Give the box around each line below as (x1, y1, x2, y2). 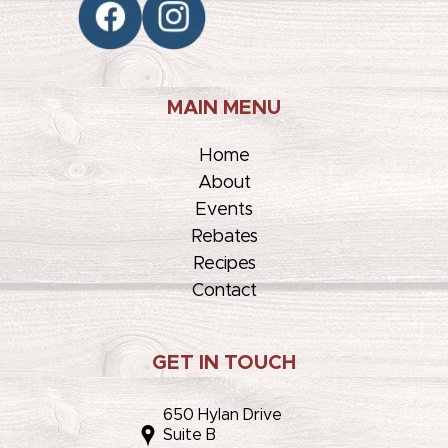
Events (195, 201, 253, 220)
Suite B (163, 427, 216, 444)
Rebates (190, 228, 258, 247)
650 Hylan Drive (163, 407, 282, 424)
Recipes (192, 255, 256, 274)
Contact (191, 282, 257, 301)
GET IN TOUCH (152, 353, 296, 374)
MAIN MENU (167, 98, 281, 119)
